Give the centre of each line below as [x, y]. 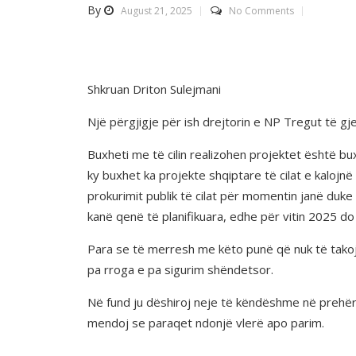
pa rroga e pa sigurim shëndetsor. [180, 269]
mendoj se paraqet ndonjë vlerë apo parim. [205, 322]
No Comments [261, 10]
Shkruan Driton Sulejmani [154, 89]
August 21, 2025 [156, 10]
